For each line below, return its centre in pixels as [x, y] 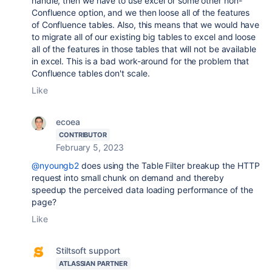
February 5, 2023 [90, 148]
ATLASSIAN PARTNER [93, 264]
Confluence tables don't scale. [92, 73]
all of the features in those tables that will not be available [144, 49]
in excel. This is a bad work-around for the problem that [141, 61]
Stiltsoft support [88, 251]
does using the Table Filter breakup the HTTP [169, 166]
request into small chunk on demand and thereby [128, 178]
